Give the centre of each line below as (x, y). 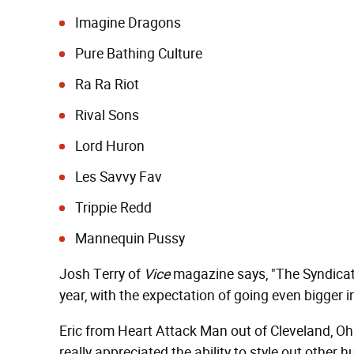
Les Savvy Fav (119, 177)
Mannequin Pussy (130, 238)
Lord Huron (110, 146)
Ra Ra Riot (107, 84)
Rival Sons (107, 115)
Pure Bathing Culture (139, 53)
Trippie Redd (113, 207)
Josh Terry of (102, 274)
